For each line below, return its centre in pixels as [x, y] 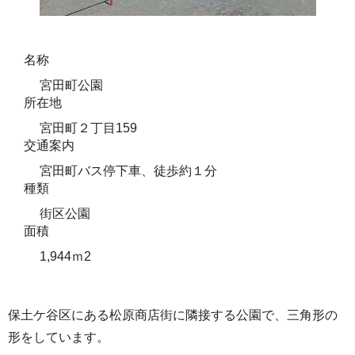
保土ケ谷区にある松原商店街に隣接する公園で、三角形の [173, 315]
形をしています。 [59, 337]
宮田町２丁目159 [88, 128]
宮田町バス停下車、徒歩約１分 [128, 171]
